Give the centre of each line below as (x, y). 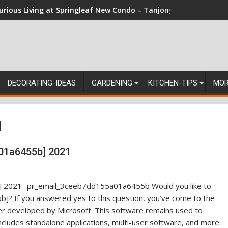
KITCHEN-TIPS (173, 83)
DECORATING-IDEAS (42, 83)
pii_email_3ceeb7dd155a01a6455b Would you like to (119, 186)
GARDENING (112, 83)
